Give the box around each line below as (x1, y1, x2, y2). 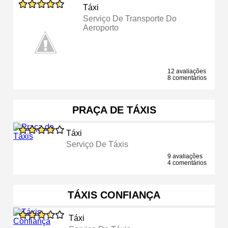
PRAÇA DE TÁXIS (72, 104, 156, 116)
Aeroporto (83, 23, 119, 32)
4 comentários (167, 159, 207, 166)
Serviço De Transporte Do (83, 14, 177, 23)
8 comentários (167, 74, 207, 81)
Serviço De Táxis (66, 139, 128, 149)
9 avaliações (167, 152, 203, 160)
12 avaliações (167, 67, 206, 75)
